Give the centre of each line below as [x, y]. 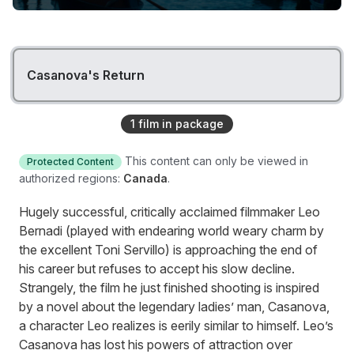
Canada [145, 179]
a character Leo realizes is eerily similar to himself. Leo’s [176, 326]
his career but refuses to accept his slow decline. [157, 269]
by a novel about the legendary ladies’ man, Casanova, [174, 307]
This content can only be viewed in [217, 161]
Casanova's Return [86, 75]
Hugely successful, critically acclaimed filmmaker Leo [169, 212]
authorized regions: [70, 179]
